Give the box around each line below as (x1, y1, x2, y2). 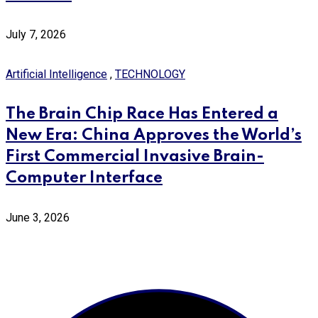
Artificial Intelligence (6, 67, 107, 81)
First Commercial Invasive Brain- (6, 148, 264, 165)
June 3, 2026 (6, 210, 70, 224)
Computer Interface (6, 170, 163, 186)
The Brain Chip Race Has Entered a (6, 106, 278, 122)
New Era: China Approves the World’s (6, 127, 302, 143)
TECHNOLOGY (115, 67, 185, 81)
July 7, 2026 (6, 27, 66, 41)
